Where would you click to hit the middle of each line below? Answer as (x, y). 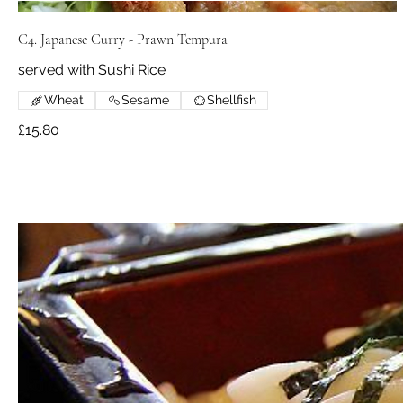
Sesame (145, 100)
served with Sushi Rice (92, 70)
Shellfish (232, 100)
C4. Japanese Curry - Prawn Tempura (123, 40)
